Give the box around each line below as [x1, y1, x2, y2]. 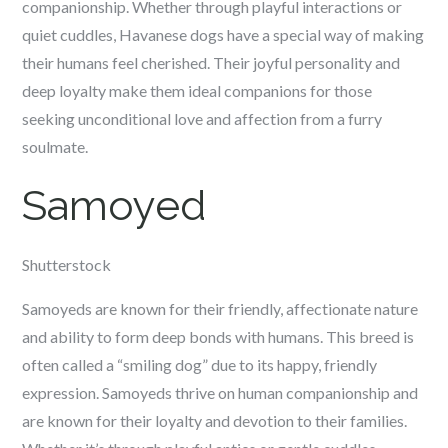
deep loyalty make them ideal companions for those [22, 81, 373, 100]
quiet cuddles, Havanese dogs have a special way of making [22, 25, 425, 44]
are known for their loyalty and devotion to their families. [22, 411, 408, 430]
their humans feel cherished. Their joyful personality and [22, 53, 401, 72]
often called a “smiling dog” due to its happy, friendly [22, 355, 378, 374]
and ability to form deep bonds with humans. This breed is [22, 327, 415, 346]
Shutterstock [22, 255, 112, 274]
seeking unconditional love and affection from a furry [22, 109, 383, 128]
